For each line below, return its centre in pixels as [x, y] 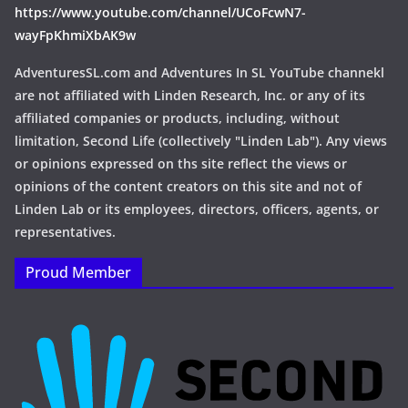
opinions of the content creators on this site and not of [188, 186]
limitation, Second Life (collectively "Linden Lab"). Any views [201, 141]
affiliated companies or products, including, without [177, 118]
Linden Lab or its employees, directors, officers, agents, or [197, 209]
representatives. [65, 232]
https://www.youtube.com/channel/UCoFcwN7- [160, 12]
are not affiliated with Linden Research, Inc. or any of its [190, 95]
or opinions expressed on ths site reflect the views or [181, 163]
